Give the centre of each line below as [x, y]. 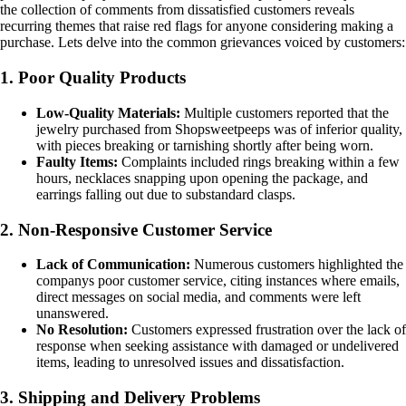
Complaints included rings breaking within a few [259, 161]
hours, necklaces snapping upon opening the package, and [202, 178]
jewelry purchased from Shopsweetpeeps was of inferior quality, [219, 129]
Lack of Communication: [113, 265]
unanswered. [72, 314]
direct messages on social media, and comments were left [198, 297]
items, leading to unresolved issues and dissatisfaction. [190, 362]
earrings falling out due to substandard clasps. [166, 194]
